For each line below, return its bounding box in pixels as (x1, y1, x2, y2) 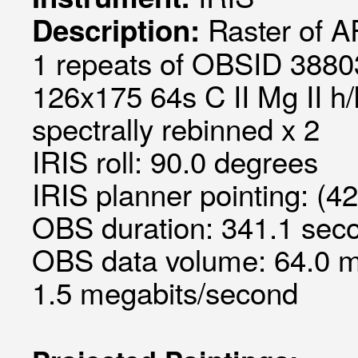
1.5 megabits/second (32, 271, 298, 312)
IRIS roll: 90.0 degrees (32, 140, 318, 181)
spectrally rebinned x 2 (32, 107, 320, 149)
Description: (32, 9, 208, 50)
